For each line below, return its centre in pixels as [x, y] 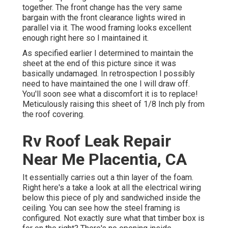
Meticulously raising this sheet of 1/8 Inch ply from [113, 104]
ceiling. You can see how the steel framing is [101, 208]
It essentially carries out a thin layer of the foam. [108, 178]
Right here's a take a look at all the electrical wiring [112, 188]
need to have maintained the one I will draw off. [106, 84]
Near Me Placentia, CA [105, 160]
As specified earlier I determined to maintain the [108, 53]
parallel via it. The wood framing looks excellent [107, 28]
